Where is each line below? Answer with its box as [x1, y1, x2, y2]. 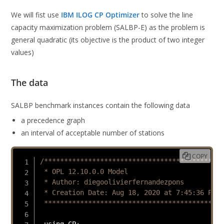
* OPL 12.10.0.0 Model [39, 167, 128, 175]
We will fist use [11, 10, 61, 20]
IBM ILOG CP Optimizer [61, 10, 140, 20]
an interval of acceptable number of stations [21, 128, 165, 138]
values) [11, 47, 34, 57]
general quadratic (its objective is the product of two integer [11, 35, 205, 45]
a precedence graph [21, 115, 85, 125]
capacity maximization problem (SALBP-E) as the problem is [11, 22, 205, 32]
